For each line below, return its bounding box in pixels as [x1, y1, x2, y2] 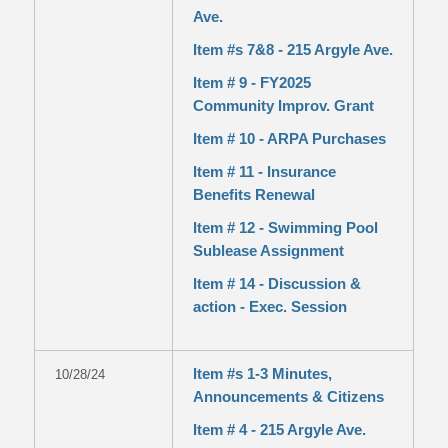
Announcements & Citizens [192, 388, 384, 405]
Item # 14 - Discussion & [192, 275, 361, 292]
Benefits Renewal [192, 186, 315, 203]
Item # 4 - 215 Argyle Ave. [192, 421, 366, 438]
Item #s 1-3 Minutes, [192, 365, 332, 382]
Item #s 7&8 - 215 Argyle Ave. [192, 41, 393, 58]
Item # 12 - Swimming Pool [192, 219, 378, 236]
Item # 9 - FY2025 [192, 74, 311, 91]
